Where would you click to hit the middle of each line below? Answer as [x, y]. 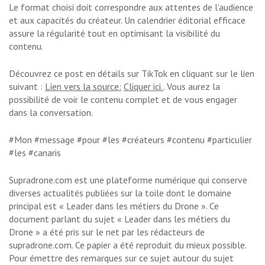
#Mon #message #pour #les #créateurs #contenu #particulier [130, 140]
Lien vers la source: [83, 87]
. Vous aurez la [192, 87]
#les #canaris [35, 153]
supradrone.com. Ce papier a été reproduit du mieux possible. [127, 245]
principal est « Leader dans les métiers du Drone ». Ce [114, 206]
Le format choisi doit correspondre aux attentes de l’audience [131, 7]
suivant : [27, 87]
